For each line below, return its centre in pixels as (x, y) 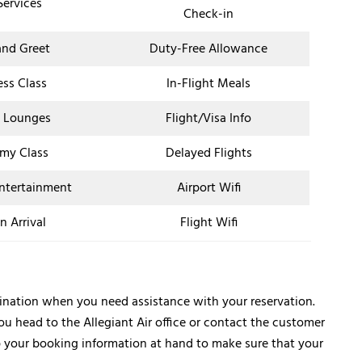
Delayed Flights (208, 154)
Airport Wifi (208, 189)
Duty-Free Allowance (208, 50)
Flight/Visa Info (208, 119)
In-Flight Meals (208, 84)
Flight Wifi (208, 223)
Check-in (208, 15)
